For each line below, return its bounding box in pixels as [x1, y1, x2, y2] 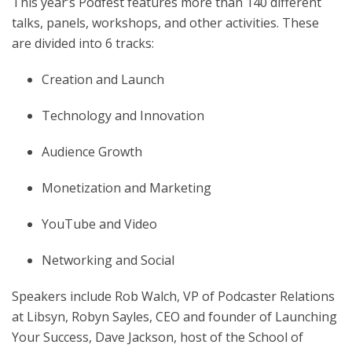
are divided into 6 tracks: [12, 35, 154, 53]
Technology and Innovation [41, 107, 204, 125]
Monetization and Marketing [41, 179, 211, 197]
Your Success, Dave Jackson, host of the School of [12, 328, 303, 346]
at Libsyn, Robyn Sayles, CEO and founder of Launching [12, 308, 337, 326]
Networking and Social [41, 251, 174, 269]
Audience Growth [41, 143, 142, 161]
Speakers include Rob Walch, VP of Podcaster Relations [12, 288, 335, 306]
